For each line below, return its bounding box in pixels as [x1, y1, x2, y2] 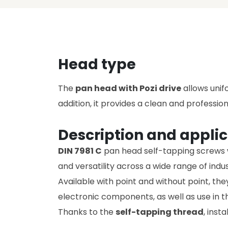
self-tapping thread [116, 206, 204, 218]
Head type [58, 54, 136, 74]
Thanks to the [58, 206, 116, 218]
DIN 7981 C [58, 145, 102, 157]
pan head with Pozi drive [75, 82, 181, 94]
